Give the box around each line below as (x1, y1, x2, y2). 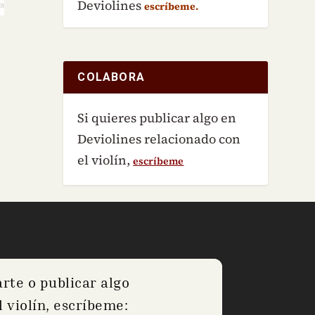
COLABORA (77, 70, 145, 84)
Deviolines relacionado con (77, 129, 241, 148)
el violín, (77, 150, 134, 169)
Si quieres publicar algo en (77, 108, 237, 127)
